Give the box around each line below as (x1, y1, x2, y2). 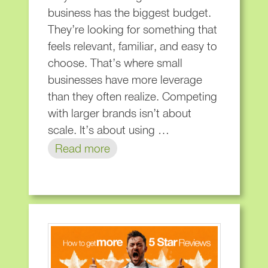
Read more (54, 142, 110, 156)
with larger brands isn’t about (47, 106, 191, 120)
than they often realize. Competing (47, 90, 217, 103)
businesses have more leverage (47, 73, 202, 87)
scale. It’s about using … (47, 123, 169, 137)
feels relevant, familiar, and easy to (47, 39, 217, 53)
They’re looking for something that (47, 23, 217, 36)
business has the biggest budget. (47, 6, 211, 20)
